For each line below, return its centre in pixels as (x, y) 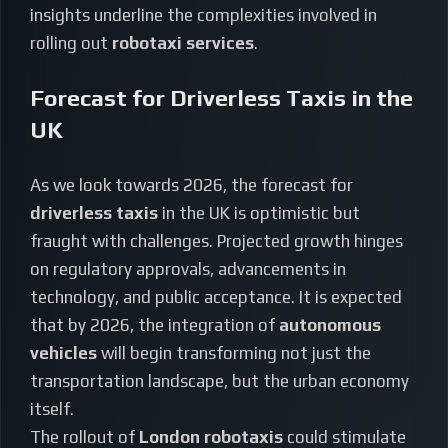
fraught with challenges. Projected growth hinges (216, 241)
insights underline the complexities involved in (203, 15)
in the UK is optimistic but (259, 213)
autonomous (330, 325)
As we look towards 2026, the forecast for (191, 185)
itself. (52, 409)
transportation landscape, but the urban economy (219, 381)
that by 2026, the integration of (154, 325)
